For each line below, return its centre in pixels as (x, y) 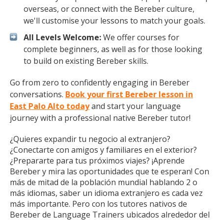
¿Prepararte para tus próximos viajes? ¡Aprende (97, 161)
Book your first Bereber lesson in (129, 94)
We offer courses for (140, 37)
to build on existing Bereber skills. (86, 61)
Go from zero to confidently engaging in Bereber (100, 82)
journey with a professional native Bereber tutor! (100, 118)
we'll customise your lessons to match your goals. (114, 21)
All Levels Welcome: (62, 37)
